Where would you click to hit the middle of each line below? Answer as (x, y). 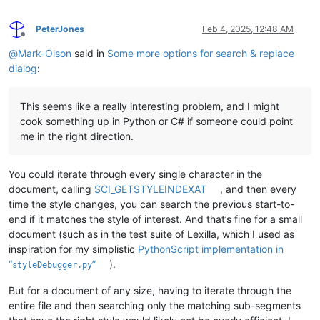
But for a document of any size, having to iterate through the (150, 291)
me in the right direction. (77, 136)
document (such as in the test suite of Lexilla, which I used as (151, 234)
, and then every (259, 189)
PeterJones (60, 29)
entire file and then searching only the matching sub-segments (155, 306)
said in (89, 54)
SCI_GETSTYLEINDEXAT (150, 189)
